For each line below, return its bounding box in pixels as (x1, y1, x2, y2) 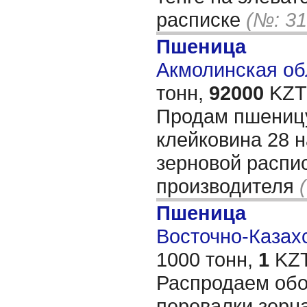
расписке (156, 8, 246, 31)
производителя (156, 175, 299, 197)
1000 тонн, (156, 248, 258, 271)
